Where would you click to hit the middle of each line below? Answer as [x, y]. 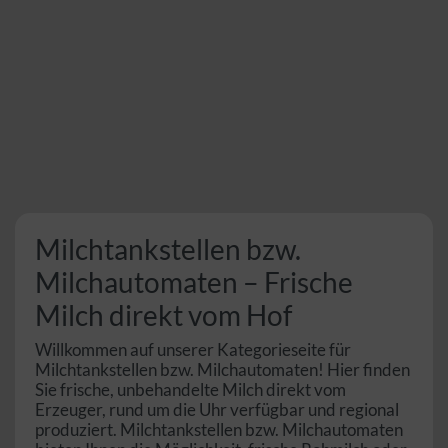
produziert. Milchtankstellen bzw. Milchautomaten [219, 430]
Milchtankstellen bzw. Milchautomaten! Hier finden [222, 370]
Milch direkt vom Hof [163, 315]
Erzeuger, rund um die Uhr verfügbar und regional [217, 410]
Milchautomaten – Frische [194, 282]
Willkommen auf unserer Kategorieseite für [193, 350]
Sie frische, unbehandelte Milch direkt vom [190, 390]
